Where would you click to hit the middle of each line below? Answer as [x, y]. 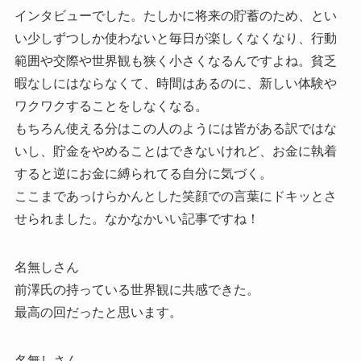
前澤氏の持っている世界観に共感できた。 [137, 290]
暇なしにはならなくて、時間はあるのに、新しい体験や [175, 84]
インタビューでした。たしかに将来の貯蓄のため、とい [175, 16]
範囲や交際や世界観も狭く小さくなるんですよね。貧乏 [175, 61]
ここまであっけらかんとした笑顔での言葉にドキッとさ [175, 197]
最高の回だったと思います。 [98, 313]
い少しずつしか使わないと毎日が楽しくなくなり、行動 [175, 39]
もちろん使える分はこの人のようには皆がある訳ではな [175, 129]
